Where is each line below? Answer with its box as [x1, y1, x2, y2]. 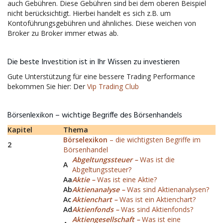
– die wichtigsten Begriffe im [108, 135, 201, 144]
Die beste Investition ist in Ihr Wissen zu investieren [7, 56, 180, 69]
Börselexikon [63, 135, 108, 144]
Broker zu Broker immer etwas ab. [7, 28, 118, 38]
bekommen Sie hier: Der [7, 82, 87, 91]
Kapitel [7, 125, 32, 134]
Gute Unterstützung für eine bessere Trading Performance [7, 72, 195, 81]
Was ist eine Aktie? [97, 175, 157, 184]
